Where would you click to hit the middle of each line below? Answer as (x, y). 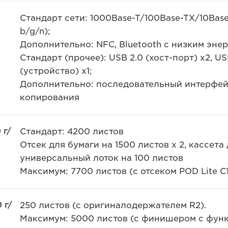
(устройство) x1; (56, 71)
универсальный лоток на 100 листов (101, 158)
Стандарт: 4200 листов (72, 132)
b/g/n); (35, 31)
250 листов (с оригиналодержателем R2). (113, 205)
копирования (49, 97)
